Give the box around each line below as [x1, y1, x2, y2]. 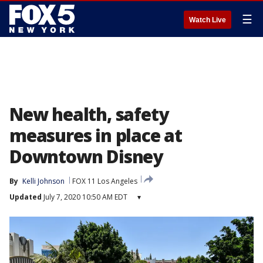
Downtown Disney [9, 144, 163, 168]
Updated [9, 192, 42, 202]
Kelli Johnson [22, 176, 65, 186]
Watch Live [189, 16, 226, 24]
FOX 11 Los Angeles [72, 176, 137, 186]
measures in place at [9, 123, 182, 147]
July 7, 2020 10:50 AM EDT [42, 192, 127, 202]
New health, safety [9, 102, 168, 126]
